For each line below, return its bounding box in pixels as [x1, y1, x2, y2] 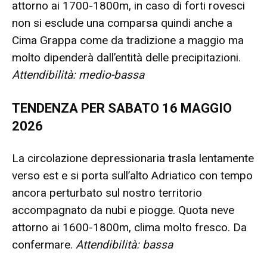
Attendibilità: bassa [76, 238, 173, 252]
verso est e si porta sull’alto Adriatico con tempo [12, 169, 253, 182]
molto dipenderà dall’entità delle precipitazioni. [12, 51, 241, 64]
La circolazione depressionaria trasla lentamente [12, 151, 254, 165]
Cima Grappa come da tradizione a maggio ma [12, 33, 244, 47]
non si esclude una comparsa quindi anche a [12, 16, 232, 30]
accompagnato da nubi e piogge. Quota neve [12, 203, 234, 217]
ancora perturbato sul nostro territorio [12, 186, 202, 200]
